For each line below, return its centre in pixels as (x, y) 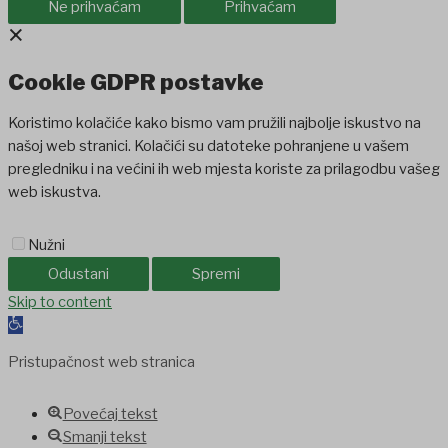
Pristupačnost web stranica (101, 362)
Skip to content (60, 301)
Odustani (78, 273)
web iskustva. (54, 192)
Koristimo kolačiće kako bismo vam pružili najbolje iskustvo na (214, 123)
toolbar (31, 346)
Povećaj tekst (110, 414)
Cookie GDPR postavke (136, 82)
